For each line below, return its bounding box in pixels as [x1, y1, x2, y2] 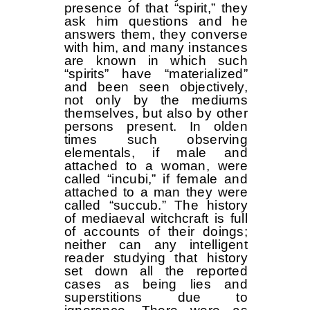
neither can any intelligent [64, 237, 248, 252]
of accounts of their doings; [64, 224, 248, 239]
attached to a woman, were [64, 158, 248, 173]
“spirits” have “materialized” [64, 66, 248, 81]
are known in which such [64, 53, 248, 68]
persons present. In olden [64, 118, 248, 134]
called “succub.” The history [64, 197, 248, 212]
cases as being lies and [64, 276, 248, 291]
